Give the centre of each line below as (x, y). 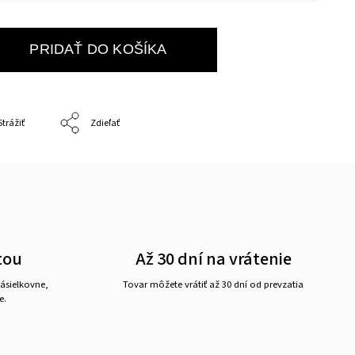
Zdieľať (105, 124)
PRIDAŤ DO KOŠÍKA (98, 50)
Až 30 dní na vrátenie (213, 259)
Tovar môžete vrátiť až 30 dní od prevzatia (213, 284)
